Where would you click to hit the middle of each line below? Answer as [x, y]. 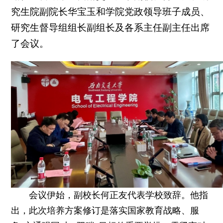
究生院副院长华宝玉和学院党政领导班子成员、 [111, 12]
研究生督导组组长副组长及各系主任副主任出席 [111, 28]
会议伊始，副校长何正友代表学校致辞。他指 [119, 195]
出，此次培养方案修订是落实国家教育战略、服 [105, 210]
